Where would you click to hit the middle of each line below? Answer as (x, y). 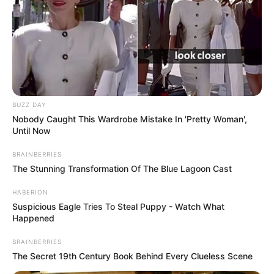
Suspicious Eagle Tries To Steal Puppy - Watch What (118, 206)
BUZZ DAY (29, 104)
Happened (33, 218)
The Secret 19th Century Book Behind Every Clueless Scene (132, 256)
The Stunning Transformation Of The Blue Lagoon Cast (122, 168)
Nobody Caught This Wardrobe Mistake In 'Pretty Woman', (130, 119)
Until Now (31, 130)
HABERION (30, 192)
